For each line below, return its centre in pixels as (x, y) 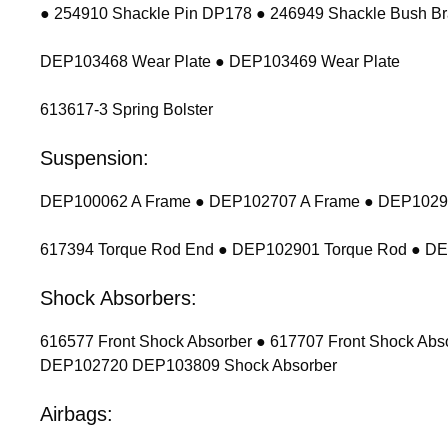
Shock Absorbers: (118, 298)
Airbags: (76, 414)
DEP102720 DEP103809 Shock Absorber (188, 366)
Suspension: (94, 158)
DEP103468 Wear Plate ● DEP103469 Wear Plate (220, 62)
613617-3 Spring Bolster (126, 110)
